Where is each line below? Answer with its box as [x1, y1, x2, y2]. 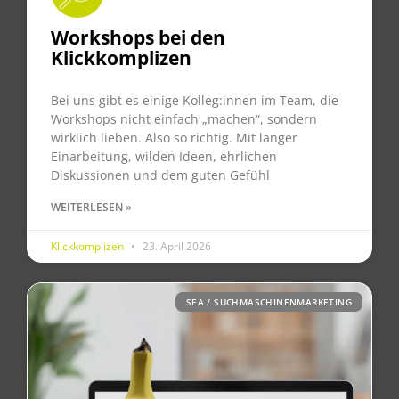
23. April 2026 [140, 239, 211, 255]
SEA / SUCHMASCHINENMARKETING [185, 296, 352, 309]
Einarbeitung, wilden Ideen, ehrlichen [51, 148, 277, 166]
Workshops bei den [51, 25, 225, 51]
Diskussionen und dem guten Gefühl [51, 167, 270, 184]
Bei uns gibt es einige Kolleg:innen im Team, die [51, 92, 338, 110]
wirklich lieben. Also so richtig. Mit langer [51, 129, 297, 147]
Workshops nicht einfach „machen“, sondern [51, 110, 317, 128]
